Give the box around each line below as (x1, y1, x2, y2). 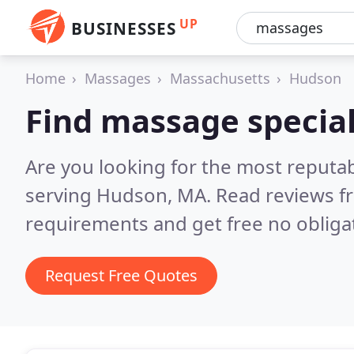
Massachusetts (170, 69, 270, 88)
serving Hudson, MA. (25, 182, 216, 208)
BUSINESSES (71, 17, 176, 40)
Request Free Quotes (45, 265, 198, 286)
